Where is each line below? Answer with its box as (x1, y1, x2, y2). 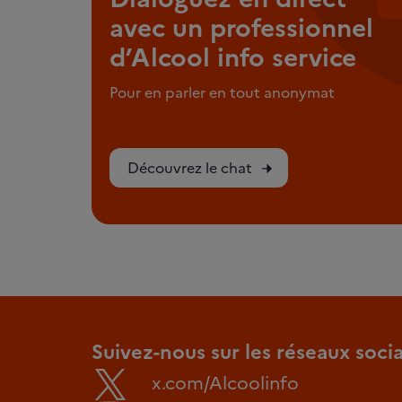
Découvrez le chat (127, 157, 252, 179)
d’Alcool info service (109, 39, 356, 77)
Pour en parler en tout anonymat (109, 82, 335, 104)
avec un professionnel (109, 9, 373, 48)
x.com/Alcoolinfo (152, 369, 299, 397)
